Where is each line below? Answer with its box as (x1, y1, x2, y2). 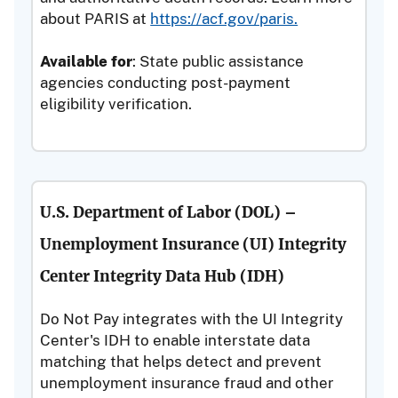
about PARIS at (40, 9, 151, 28)
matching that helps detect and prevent (40, 352, 322, 370)
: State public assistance (132, 52, 305, 70)
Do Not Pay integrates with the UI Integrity (40, 309, 344, 328)
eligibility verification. (40, 94, 193, 113)
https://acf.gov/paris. (150, 9, 298, 28)
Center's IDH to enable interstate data (40, 330, 311, 349)
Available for (40, 52, 133, 70)
